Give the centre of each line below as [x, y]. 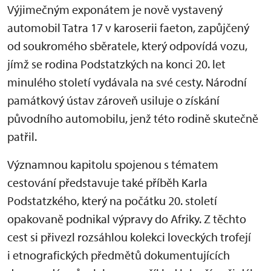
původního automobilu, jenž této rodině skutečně [133, 119]
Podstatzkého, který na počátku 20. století [112, 201]
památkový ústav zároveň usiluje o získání [113, 100]
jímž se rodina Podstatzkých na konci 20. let [116, 64]
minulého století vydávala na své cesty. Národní [127, 82]
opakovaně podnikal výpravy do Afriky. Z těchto [127, 219]
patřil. [22, 137]
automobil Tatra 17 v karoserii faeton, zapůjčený [128, 28]
